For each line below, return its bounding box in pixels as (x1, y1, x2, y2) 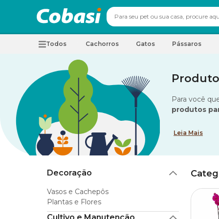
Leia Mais (174, 129, 203, 136)
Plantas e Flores (47, 197, 101, 206)
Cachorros (86, 40, 119, 47)
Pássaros (172, 40, 201, 47)
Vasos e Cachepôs (47, 187, 109, 196)
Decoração (47, 168, 92, 177)
